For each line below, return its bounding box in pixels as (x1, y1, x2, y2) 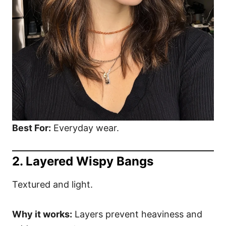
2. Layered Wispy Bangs (12, 154, 153, 169)
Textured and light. (12, 179, 93, 190)
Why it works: (12, 209, 72, 220)
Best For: (12, 123, 51, 134)
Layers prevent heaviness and (72, 209, 202, 220)
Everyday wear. (51, 123, 119, 134)
